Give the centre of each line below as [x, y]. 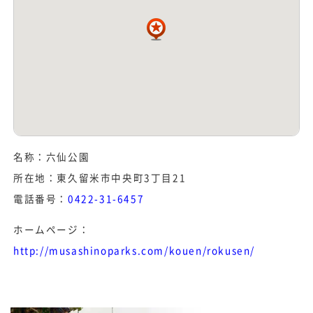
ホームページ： [52, 229]
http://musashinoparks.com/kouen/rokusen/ [134, 250]
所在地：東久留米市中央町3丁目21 [100, 177]
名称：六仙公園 [52, 156]
